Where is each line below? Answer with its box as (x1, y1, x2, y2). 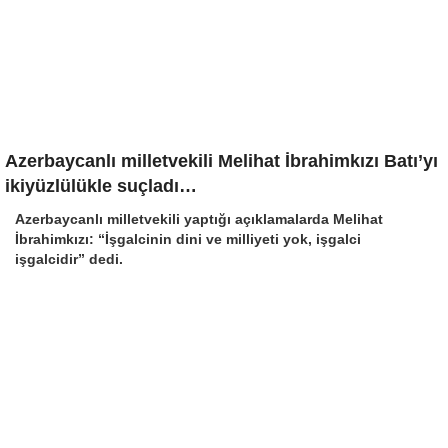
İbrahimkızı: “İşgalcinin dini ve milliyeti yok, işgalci (15, 231, 361, 247)
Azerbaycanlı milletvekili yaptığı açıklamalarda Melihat (15, 211, 383, 227)
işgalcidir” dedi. (15, 251, 123, 267)
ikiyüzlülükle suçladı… (5, 176, 197, 196)
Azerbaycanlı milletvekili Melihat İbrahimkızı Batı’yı (5, 151, 438, 171)
